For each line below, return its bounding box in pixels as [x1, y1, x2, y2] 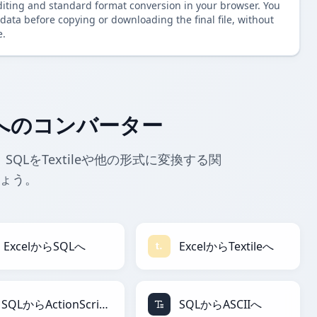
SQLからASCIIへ [179, 296, 262, 313]
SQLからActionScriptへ [99, 296, 109, 313]
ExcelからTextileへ [179, 238, 274, 255]
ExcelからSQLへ [4, 238, 86, 255]
